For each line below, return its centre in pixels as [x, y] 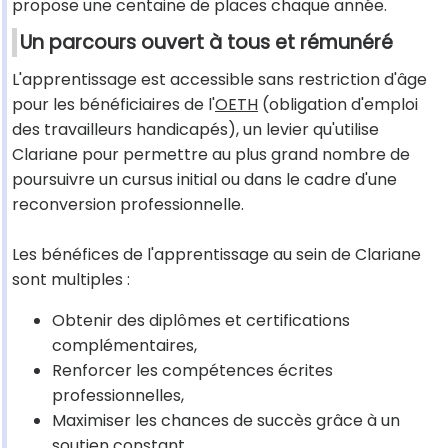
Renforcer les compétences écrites [192, 371]
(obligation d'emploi [338, 105]
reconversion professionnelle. [128, 205]
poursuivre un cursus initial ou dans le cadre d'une [204, 180]
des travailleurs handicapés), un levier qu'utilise [195, 130]
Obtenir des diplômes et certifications [201, 321]
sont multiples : [71, 280]
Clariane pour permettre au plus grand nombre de [211, 155]
